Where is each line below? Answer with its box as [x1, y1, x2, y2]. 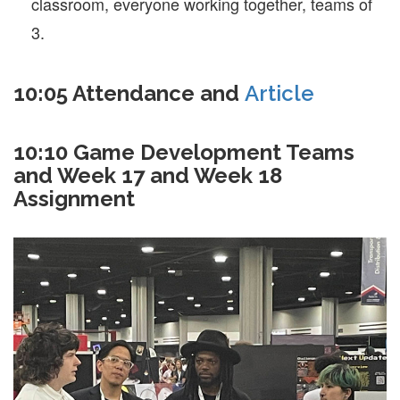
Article [245, 80, 314, 106]
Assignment [13, 186, 135, 212]
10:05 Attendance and [13, 80, 245, 106]
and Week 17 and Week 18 [13, 162, 282, 188]
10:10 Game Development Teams [13, 139, 354, 165]
